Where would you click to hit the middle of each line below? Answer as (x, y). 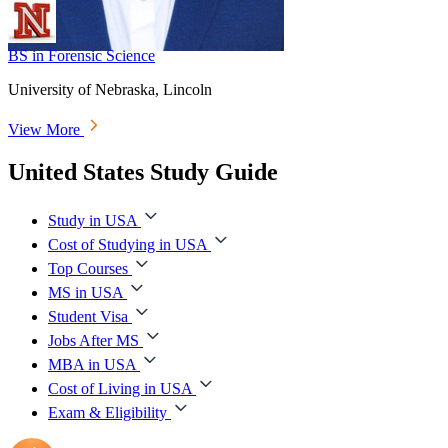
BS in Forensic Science (81, 55)
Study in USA (92, 220)
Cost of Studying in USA (127, 244)
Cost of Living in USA (120, 388)
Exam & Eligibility (107, 412)
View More (46, 129)
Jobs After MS (93, 340)
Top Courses (88, 268)
